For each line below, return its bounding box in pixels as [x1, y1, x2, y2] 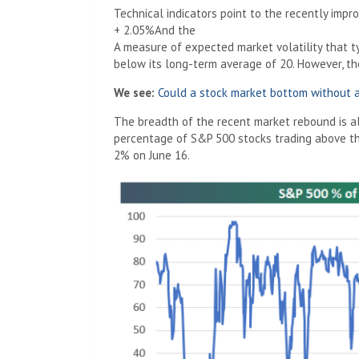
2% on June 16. [114, 147, 190, 163]
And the [155, 22, 196, 38]
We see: [114, 85, 155, 100]
